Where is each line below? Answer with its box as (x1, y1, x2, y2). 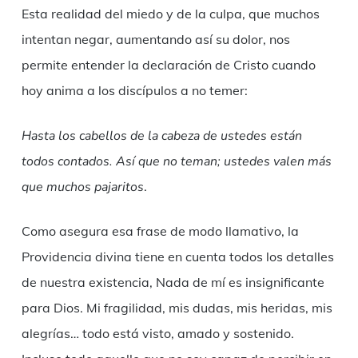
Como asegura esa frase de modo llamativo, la (21, 223, 299, 240)
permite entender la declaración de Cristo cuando (21, 57, 316, 74)
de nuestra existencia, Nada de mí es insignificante (21, 274, 324, 291)
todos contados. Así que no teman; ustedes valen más (21, 153, 332, 171)
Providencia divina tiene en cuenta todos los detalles (21, 249, 334, 265)
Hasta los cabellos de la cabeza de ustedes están (21, 127, 302, 145)
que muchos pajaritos (21, 178, 144, 197)
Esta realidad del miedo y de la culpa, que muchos (21, 6, 320, 22)
